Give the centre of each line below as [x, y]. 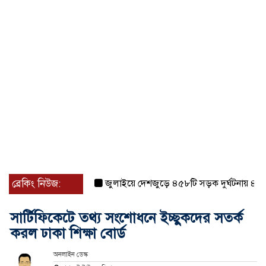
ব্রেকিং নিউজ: [36, 184]
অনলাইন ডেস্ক [70, 255]
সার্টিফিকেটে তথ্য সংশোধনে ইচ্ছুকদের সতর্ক [126, 218]
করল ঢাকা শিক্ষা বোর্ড [68, 234]
